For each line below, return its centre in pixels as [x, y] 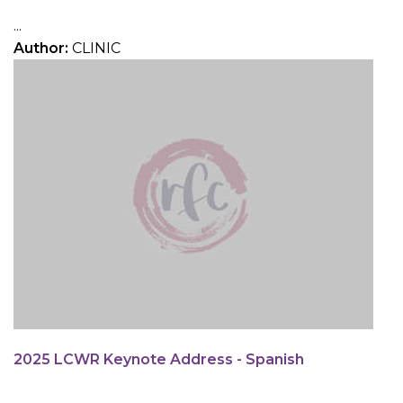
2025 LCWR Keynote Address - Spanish [159, 360]
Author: [43, 49]
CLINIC [96, 49]
